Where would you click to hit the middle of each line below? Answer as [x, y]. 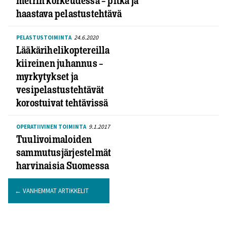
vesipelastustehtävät [60, 90]
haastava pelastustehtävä [69, 14]
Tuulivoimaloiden [54, 139]
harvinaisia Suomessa [63, 166]
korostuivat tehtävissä [62, 103]
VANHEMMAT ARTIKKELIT [55, 191]
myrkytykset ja [47, 77]
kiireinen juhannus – [60, 63]
